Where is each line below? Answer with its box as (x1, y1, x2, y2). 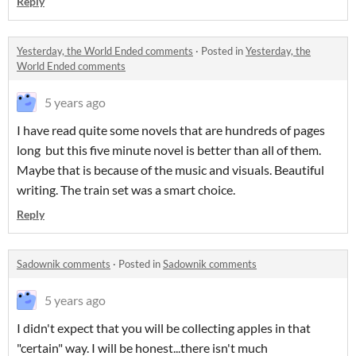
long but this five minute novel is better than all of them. (17, 142, 321, 157)
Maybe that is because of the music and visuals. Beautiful (17, 162, 324, 177)
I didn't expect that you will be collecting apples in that (17, 320, 311, 335)
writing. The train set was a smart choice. (17, 182, 235, 197)
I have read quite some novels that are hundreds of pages (17, 122, 325, 137)
